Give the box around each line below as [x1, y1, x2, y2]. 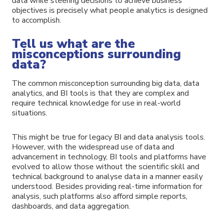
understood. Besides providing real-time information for [12, 181, 202, 192]
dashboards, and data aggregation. [12, 200, 130, 212]
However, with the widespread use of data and [12, 141, 174, 152]
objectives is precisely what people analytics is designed [12, 5, 208, 16]
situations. [12, 108, 47, 119]
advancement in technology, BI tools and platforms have [12, 151, 206, 162]
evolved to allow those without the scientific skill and [12, 161, 199, 172]
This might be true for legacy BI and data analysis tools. [12, 131, 205, 143]
